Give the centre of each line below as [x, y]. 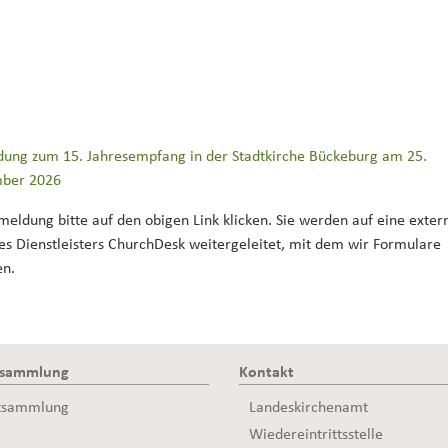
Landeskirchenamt [308, 407]
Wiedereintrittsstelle [316, 434]
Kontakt [266, 372]
